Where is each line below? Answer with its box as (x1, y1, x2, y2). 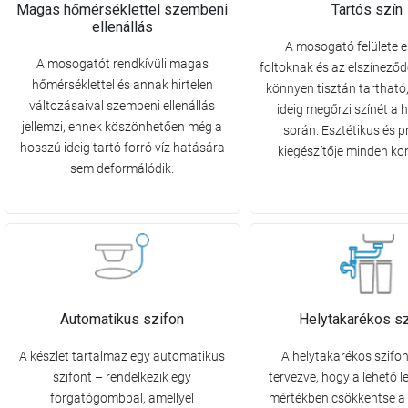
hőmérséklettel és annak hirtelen (31, 77, 213, 93)
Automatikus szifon (60, 311, 185, 329)
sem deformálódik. (70, 161, 175, 177)
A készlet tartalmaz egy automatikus (19, 349, 226, 364)
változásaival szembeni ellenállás (29, 98, 216, 114)
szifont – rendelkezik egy (53, 370, 192, 385)
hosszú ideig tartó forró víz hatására (19, 140, 225, 156)
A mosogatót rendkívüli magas (36, 56, 209, 72)
